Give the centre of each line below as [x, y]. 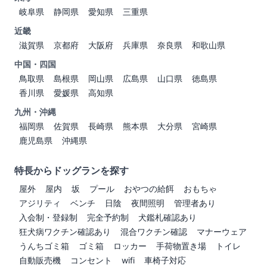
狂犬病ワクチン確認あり [65, 232]
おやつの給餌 [149, 189]
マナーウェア [222, 232]
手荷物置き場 [181, 246]
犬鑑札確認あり [167, 218]
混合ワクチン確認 [154, 232]
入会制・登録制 [48, 218]
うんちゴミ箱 [44, 246]
